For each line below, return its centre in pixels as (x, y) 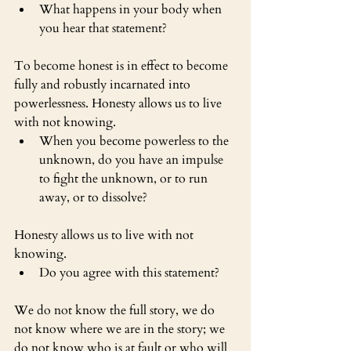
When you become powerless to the (136, 141)
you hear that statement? (103, 28)
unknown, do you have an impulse (133, 159)
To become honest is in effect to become (123, 65)
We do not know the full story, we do (116, 310)
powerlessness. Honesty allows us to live (119, 103)
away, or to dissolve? (93, 197)
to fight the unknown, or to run (125, 178)
